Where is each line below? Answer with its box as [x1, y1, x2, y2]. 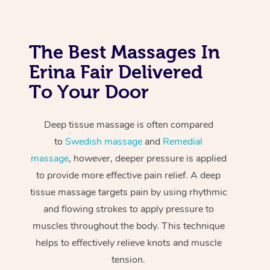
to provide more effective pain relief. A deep [36, 168, 221, 182]
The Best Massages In [29, 41, 220, 62]
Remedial [163, 134, 203, 148]
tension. [111, 253, 146, 266]
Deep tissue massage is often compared [43, 118, 213, 131]
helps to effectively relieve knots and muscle [35, 236, 222, 250]
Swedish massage [65, 134, 143, 148]
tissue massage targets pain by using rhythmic [30, 185, 227, 199]
